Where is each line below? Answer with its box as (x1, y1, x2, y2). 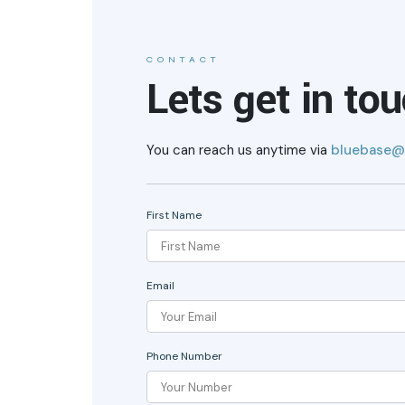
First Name (146, 208, 202, 222)
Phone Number (146, 349, 222, 363)
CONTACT (146, 54, 221, 65)
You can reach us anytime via (146, 141, 331, 159)
